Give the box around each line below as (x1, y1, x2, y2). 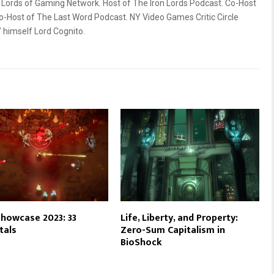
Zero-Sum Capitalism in (120, 222, 226, 239)
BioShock (120, 234, 163, 251)
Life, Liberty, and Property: (120, 210, 239, 227)
